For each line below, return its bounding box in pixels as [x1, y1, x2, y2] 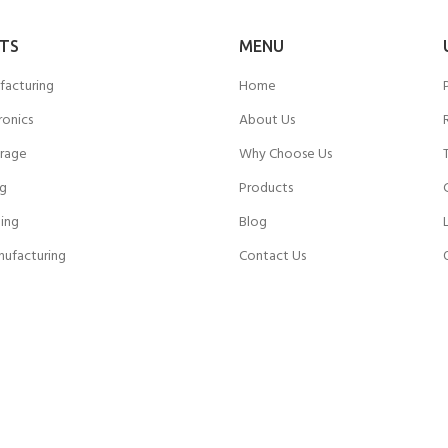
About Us [239, 108, 295, 132]
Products [239, 176, 293, 200]
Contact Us [239, 244, 306, 268]
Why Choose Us [239, 142, 332, 166]
